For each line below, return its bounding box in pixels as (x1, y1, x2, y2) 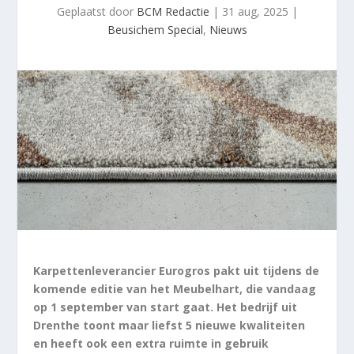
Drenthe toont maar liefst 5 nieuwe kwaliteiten (33, 318, 306, 333)
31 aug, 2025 (221, 4, 288, 20)
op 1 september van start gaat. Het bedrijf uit (33, 299, 298, 315)
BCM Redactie (136, 4, 209, 20)
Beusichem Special (107, 22, 203, 38)
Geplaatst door (56, 4, 137, 20)
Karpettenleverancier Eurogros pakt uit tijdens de (33, 263, 320, 279)
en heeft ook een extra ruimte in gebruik (33, 336, 269, 352)
